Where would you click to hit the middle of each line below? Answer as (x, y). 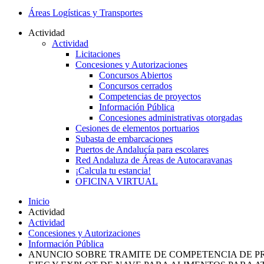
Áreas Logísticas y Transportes (85, 12)
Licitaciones (98, 54)
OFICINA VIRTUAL (117, 181)
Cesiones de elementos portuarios (137, 128)
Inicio (39, 201)
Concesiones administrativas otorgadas (171, 117)
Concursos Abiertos (136, 75)
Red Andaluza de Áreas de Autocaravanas (154, 160)
